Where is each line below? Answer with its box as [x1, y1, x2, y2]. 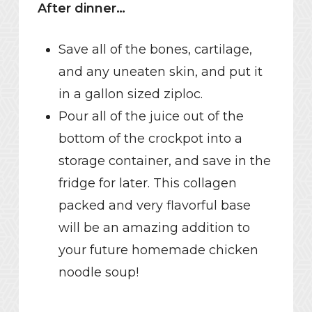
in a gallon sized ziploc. [58, 86, 203, 102]
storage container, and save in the [58, 153, 271, 169]
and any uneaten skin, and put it [58, 64, 263, 80]
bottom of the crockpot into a [58, 131, 242, 147]
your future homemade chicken [58, 242, 258, 258]
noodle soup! [58, 265, 139, 281]
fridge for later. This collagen [58, 175, 237, 192]
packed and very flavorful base [58, 198, 251, 214]
